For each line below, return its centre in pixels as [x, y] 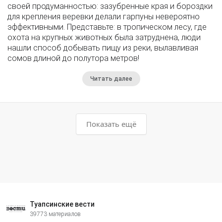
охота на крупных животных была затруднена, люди [104, 37]
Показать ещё [111, 124]
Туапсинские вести [62, 204]
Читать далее [111, 79]
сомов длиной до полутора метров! [73, 58]
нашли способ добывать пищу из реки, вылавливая [103, 48]
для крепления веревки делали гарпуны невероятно [104, 16]
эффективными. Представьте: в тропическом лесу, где [107, 27]
